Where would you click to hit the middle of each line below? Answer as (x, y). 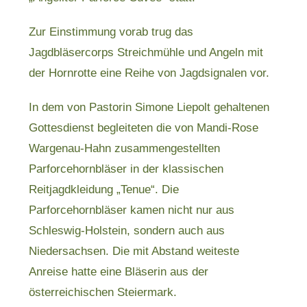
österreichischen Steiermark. (103, 292)
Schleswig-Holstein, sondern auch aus (127, 231)
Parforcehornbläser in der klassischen (126, 169)
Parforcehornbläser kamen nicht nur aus (132, 210)
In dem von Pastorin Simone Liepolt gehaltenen (149, 107)
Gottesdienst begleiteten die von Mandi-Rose (144, 128)
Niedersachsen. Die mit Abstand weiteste (134, 251)
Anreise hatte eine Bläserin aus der (119, 272)
